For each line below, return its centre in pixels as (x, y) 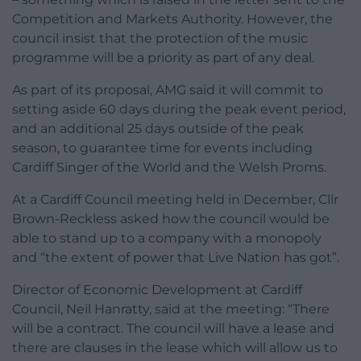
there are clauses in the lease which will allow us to (175, 348)
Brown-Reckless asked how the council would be (171, 219)
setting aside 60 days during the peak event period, (179, 110)
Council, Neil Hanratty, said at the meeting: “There (171, 309)
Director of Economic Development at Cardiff (157, 290)
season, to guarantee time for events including (162, 148)
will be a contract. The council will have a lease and (173, 329)
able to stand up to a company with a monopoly (167, 239)
